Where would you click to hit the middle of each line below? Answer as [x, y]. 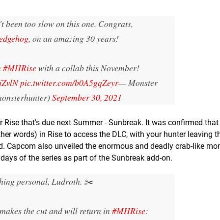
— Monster [138, 82]
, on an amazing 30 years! [74, 38]
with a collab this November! [88, 68]
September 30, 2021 [87, 97]
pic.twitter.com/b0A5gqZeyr [69, 82]
